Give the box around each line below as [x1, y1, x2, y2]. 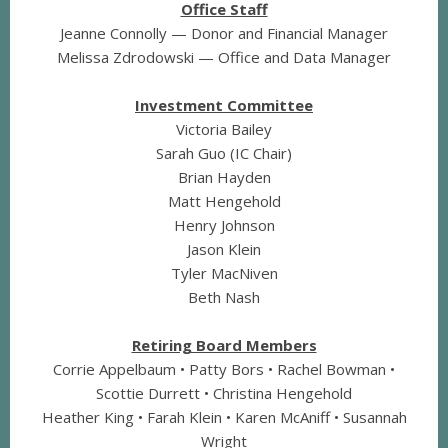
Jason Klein [187, 239, 261, 260]
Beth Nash [188, 287, 260, 308]
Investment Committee [135, 95, 313, 116]
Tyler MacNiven [170, 263, 278, 284]
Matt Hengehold [167, 191, 281, 212]
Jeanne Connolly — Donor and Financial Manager [60, 23, 388, 44]
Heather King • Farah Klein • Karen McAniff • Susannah [41, 407, 407, 428]
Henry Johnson [173, 215, 275, 236]
